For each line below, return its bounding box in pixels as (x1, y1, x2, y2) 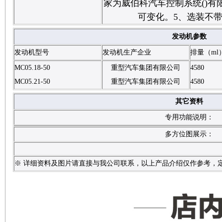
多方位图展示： (165, 130, 214, 138)
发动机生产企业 (103, 49, 151, 56)
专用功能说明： (165, 113, 214, 121)
